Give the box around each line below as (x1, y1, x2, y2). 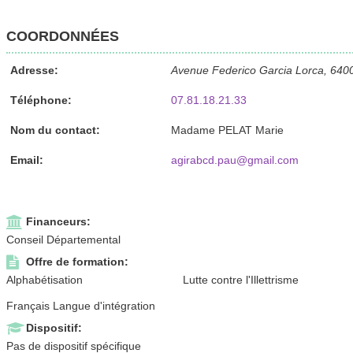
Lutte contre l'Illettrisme (183, 273, 299, 286)
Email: (9, 153, 43, 166)
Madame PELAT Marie (170, 123, 284, 136)
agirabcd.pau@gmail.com (170, 153, 299, 166)
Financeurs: (25, 214, 91, 228)
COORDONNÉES (6, 28, 119, 44)
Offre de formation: (25, 255, 128, 268)
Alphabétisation (6, 273, 83, 286)
